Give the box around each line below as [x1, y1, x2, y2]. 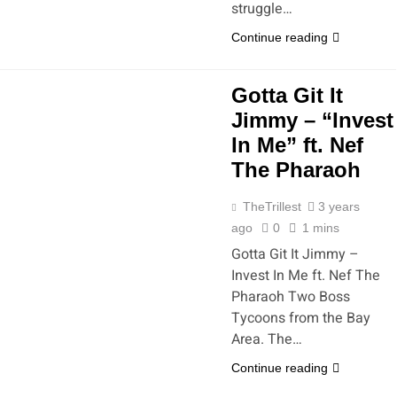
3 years [318, 199, 360, 214]
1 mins [302, 221, 339, 235]
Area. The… [231, 329, 302, 350]
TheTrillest [243, 199, 301, 214]
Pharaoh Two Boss [231, 286, 350, 307]
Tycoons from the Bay [231, 307, 370, 329]
